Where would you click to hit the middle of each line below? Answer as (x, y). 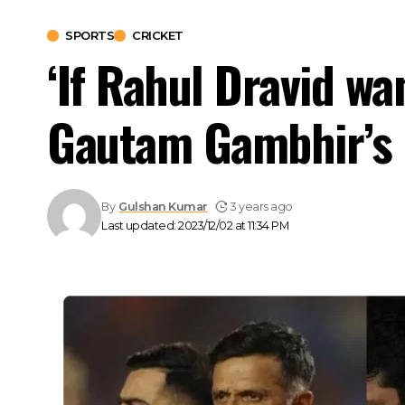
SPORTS (89, 35)
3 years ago (262, 206)
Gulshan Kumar (163, 206)
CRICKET (158, 35)
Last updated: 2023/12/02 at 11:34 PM (195, 225)
